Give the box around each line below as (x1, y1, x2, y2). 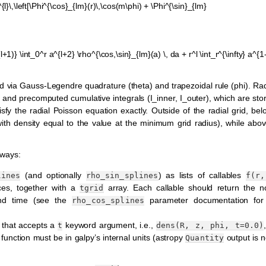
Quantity (185, 233, 224, 243)
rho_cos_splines (72, 196, 145, 205)
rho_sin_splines (85, 171, 159, 180)
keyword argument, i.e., (62, 220, 156, 230)
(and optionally (20, 170, 86, 180)
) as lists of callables (158, 170, 246, 180)
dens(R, (156, 221, 190, 230)
